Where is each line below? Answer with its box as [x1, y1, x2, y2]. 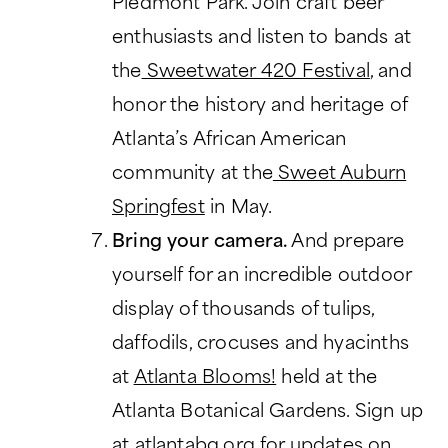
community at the [112, 165, 273, 185]
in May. [204, 199, 273, 219]
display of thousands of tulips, [112, 301, 375, 321]
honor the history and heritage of [112, 97, 407, 117]
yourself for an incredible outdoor [112, 267, 412, 287]
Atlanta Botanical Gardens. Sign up [112, 403, 424, 423]
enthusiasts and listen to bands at [112, 29, 412, 49]
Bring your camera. [112, 233, 288, 253]
